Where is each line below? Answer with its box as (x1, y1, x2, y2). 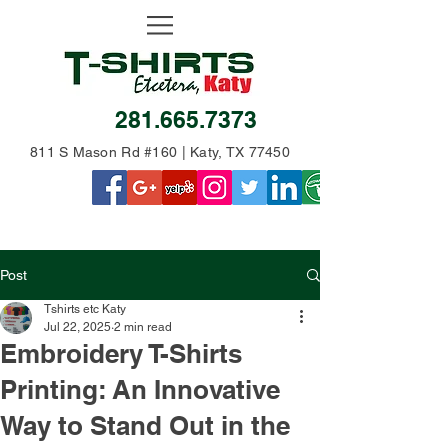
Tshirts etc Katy (44, 302, 126, 316)
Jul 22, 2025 (44, 320, 111, 334)
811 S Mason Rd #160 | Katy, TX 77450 (29, 144, 291, 160)
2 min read (114, 320, 172, 334)
